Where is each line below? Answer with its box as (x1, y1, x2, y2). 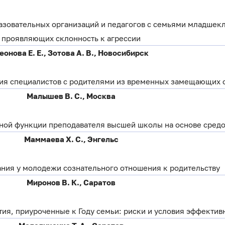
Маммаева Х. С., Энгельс (24, 135, 119, 144)
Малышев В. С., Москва (27, 91, 116, 101)
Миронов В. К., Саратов (27, 178, 116, 187)
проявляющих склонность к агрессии (2, 33, 141, 43)
